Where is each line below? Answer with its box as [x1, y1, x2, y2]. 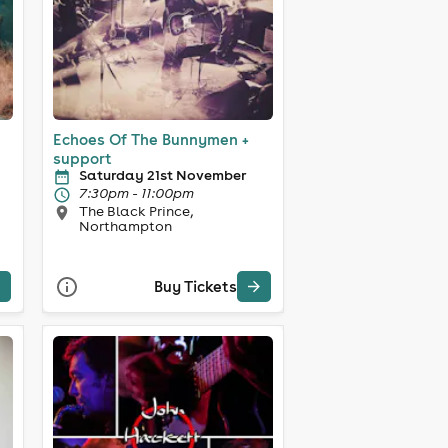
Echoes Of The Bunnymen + [52, 129, 249, 149]
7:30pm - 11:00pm [78, 183, 194, 202]
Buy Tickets [153, 277, 237, 297]
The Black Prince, [78, 201, 193, 220]
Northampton [78, 216, 172, 235]
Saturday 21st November [78, 165, 246, 184]
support [52, 148, 112, 168]
